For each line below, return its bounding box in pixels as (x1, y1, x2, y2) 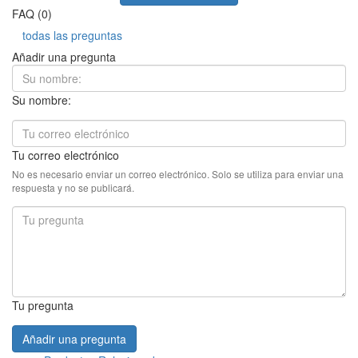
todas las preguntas (22, 27, 122, 44)
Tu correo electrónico (12, 147, 119, 164)
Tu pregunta (12, 297, 74, 314)
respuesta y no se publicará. (12, 181, 134, 195)
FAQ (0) (12, 6, 52, 22)
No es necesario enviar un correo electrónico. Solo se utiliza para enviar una (12, 167, 344, 181)
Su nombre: (12, 92, 71, 109)
